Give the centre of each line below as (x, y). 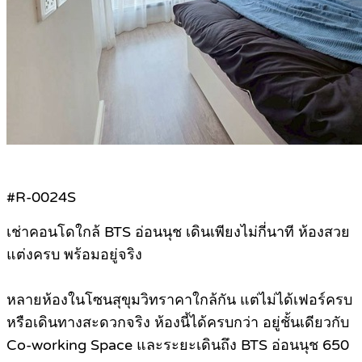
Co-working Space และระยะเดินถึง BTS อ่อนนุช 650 (178, 345)
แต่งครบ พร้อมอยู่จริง (74, 255)
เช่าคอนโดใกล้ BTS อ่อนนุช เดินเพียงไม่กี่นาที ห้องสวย (178, 232)
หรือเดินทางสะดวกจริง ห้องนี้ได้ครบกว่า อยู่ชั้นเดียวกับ (178, 323)
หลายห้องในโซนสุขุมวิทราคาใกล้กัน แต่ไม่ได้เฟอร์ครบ (179, 300)
